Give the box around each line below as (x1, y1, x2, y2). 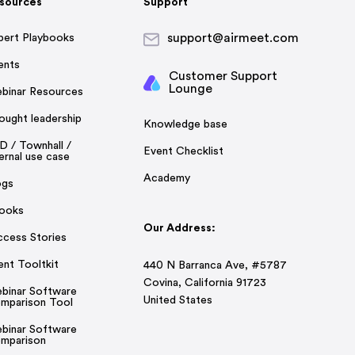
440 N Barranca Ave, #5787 (143, 260, 287, 272)
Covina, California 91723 (143, 277, 266, 289)
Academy (143, 173, 190, 185)
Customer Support (168, 70, 277, 83)
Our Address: (143, 223, 216, 235)
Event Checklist (143, 146, 223, 158)
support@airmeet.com (166, 32, 299, 45)
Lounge (168, 82, 212, 96)
